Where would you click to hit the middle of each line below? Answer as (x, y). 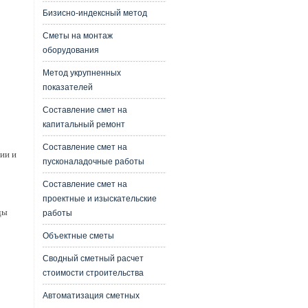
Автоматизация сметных (91, 296)
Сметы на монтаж (77, 36)
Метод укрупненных (81, 73)
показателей (67, 87)
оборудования (70, 50)
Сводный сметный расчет (93, 258)
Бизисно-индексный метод (95, 13)
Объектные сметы (78, 236)
